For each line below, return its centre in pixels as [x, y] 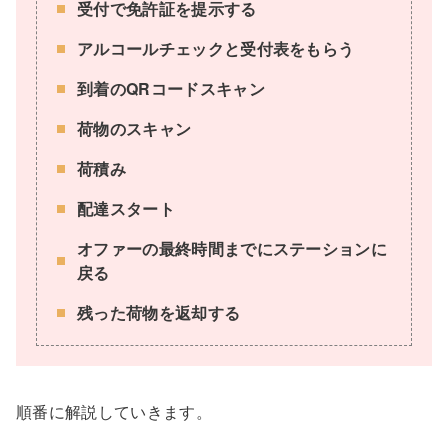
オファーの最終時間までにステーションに [232, 248]
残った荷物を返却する [159, 312]
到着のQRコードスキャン [171, 88]
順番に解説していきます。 [114, 411]
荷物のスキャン [134, 128]
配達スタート [126, 208]
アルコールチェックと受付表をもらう [216, 48]
